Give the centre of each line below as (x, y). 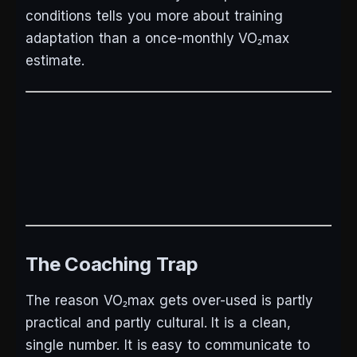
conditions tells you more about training (155, 16)
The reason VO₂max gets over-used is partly (170, 301)
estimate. (55, 61)
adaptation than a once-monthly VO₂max (158, 39)
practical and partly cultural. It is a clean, (158, 323)
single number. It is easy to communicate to (168, 345)
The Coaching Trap (112, 265)
